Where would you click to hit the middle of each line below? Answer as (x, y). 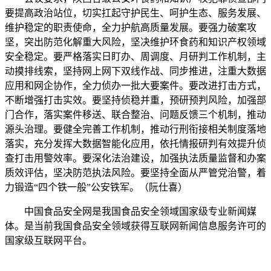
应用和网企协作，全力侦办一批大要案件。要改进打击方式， (135, 86)
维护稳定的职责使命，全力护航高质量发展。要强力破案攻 (131, 28)
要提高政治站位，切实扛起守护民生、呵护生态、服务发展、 (135, 13)
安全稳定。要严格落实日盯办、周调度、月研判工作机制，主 (135, 57)
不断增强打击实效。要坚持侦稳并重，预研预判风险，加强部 (135, 100)
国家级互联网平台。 (48, 240)
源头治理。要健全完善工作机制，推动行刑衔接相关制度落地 (135, 129)
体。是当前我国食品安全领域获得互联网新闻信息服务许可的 (135, 226)
